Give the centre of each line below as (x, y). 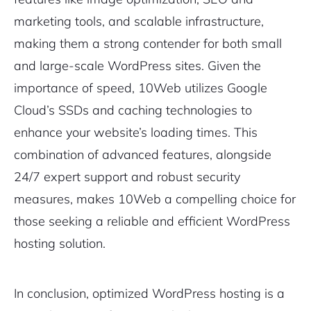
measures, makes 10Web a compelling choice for (155, 199)
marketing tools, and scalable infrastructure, (139, 22)
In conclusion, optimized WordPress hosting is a (149, 294)
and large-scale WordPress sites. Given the (137, 66)
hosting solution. (60, 244)
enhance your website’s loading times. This (136, 133)
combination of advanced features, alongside (143, 155)
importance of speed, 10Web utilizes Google (141, 88)
